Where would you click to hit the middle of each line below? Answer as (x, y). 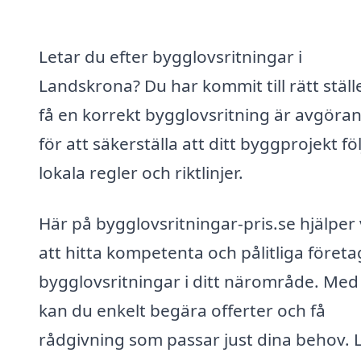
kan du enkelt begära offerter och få (182, 311)
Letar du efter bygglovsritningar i (170, 56)
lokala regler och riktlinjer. (141, 172)
